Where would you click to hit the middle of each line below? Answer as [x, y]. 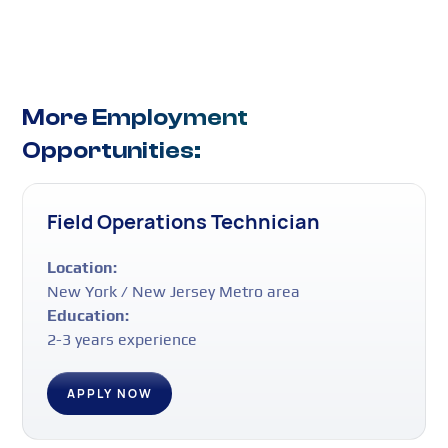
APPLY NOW [109, 394]
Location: [82, 268]
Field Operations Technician [184, 222]
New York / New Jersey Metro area [174, 292]
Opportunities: [112, 151]
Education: [88, 316]
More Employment [135, 118]
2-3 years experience [122, 340]
